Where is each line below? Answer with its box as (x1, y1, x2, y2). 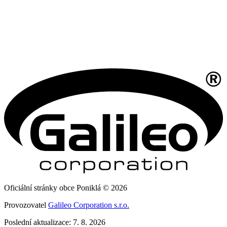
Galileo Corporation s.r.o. (48, 201, 129, 210)
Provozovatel (4, 201, 48, 210)
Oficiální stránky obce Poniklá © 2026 (4, 183, 127, 193)
